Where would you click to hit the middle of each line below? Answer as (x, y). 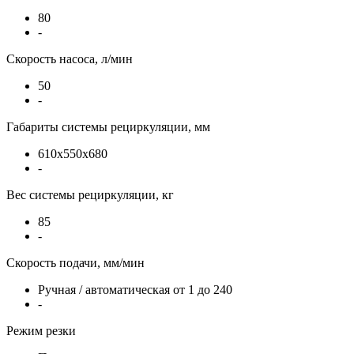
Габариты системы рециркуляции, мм (108, 126)
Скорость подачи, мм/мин (75, 262)
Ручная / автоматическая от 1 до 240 (135, 289)
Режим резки (41, 330)
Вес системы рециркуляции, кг (90, 194)
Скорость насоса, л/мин (70, 58)
